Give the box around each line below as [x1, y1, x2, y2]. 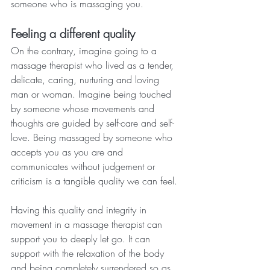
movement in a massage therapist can [11, 217, 165, 231]
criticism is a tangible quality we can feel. [11, 174, 177, 187]
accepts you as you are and [11, 145, 126, 159]
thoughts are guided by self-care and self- [11, 116, 174, 130]
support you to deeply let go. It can [11, 231, 153, 245]
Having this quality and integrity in [11, 202, 149, 216]
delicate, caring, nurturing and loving [11, 72, 162, 86]
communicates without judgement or [11, 159, 158, 173]
